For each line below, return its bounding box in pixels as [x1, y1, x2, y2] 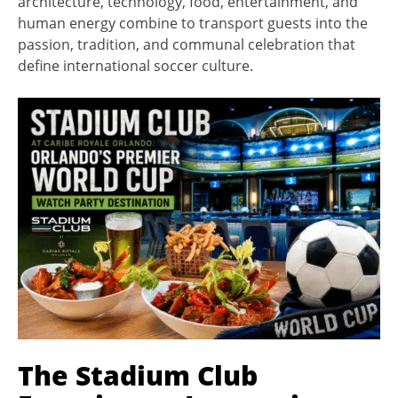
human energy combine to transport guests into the [18, 13, 368, 33]
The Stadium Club [18, 356, 258, 394]
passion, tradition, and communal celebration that [18, 35, 355, 54]
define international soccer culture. [18, 56, 253, 76]
